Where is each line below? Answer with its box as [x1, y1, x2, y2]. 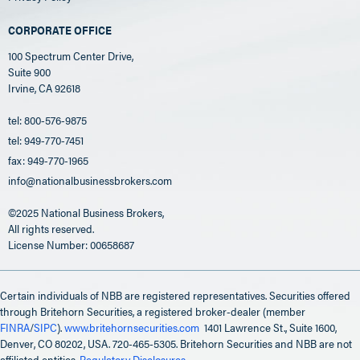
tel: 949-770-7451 [8, 131, 84, 148]
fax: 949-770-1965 [8, 151, 88, 168]
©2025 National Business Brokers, [8, 203, 164, 220]
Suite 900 [8, 63, 51, 80]
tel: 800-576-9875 [8, 111, 87, 128]
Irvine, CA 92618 [8, 79, 80, 96]
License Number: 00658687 [8, 235, 134, 252]
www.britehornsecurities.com [64, 318, 199, 335]
